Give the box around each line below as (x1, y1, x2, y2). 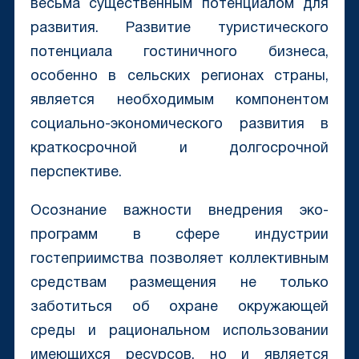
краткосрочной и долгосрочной (30, 142, 329, 156)
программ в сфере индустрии (30, 228, 329, 243)
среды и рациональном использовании (30, 325, 329, 339)
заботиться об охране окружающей (30, 301, 329, 315)
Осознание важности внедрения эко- (30, 204, 329, 219)
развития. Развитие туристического (30, 22, 329, 36)
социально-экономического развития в (30, 118, 329, 132)
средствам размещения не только (30, 276, 329, 291)
